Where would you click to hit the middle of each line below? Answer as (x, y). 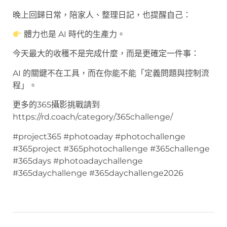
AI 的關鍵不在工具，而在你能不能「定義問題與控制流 (111, 73)
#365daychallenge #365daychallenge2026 (98, 173)
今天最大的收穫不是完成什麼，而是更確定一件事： (106, 54)
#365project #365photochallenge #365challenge (111, 148)
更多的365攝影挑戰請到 (56, 105)
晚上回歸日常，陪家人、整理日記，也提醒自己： (102, 15)
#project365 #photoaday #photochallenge (99, 136)
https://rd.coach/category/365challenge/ (93, 117)
